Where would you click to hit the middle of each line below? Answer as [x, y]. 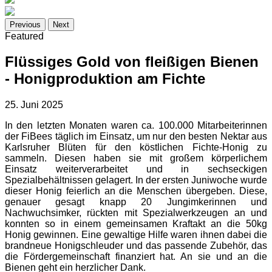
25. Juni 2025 [34, 105]
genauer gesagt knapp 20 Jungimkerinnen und [136, 202]
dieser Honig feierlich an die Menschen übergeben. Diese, [136, 191]
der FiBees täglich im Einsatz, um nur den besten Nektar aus [136, 137]
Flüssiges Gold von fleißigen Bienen [132, 62]
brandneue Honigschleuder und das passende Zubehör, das [136, 246]
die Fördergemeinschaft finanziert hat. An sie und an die [136, 257]
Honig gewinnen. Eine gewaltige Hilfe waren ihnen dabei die [136, 235]
